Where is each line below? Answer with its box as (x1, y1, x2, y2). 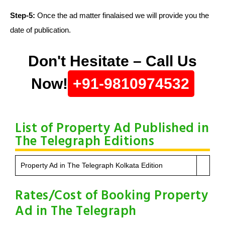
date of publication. (10, 26, 71, 35)
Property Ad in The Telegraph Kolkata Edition (21, 161, 163, 170)
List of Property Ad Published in (15, 119, 209, 140)
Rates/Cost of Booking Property (15, 186, 208, 207)
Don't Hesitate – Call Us (28, 53, 197, 70)
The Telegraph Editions (15, 132, 154, 153)
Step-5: (10, 11, 35, 20)
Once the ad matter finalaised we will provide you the (35, 11, 209, 20)
